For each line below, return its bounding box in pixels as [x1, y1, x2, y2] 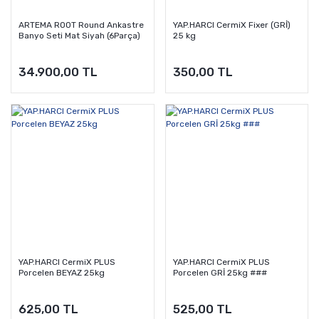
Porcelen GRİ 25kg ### [172, 268, 267, 278]
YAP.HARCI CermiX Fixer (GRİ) [172, 19, 291, 30]
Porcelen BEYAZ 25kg [19, 268, 105, 278]
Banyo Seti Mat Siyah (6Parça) [19, 30, 140, 41]
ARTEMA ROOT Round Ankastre [19, 19, 144, 30]
